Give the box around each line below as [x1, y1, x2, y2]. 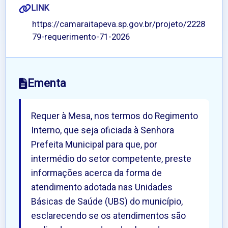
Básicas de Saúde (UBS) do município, [31, 195, 183, 209]
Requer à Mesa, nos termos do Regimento [31, 110, 198, 123]
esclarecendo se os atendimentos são [31, 210, 186, 223]
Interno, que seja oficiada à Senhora [31, 124, 175, 137]
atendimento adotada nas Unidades [31, 181, 173, 194]
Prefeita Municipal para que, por [31, 138, 158, 152]
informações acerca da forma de [31, 167, 162, 180]
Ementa [27, 75, 67, 92]
